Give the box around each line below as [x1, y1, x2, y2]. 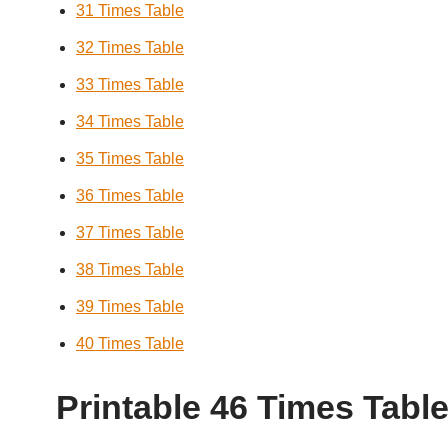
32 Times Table [76, 39, 184, 56]
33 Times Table [76, 76, 184, 93]
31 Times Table [76, 2, 184, 19]
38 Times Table [76, 261, 184, 278]
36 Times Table [76, 187, 184, 204]
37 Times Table [76, 224, 184, 241]
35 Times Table [76, 150, 184, 167]
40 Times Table [76, 335, 184, 352]
